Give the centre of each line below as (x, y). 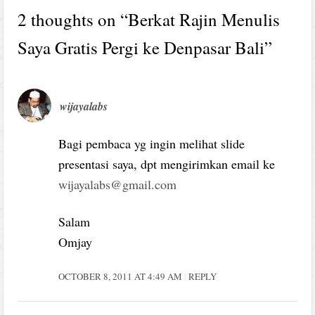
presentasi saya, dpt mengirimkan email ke (167, 163)
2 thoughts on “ (73, 19)
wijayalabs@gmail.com (118, 184)
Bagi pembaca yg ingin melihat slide (152, 143)
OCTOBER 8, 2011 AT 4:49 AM (122, 276)
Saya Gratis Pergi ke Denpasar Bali (141, 47)
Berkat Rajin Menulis (204, 19)
